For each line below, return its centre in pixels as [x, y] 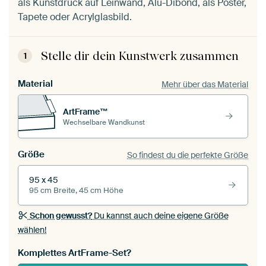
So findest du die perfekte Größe [188, 155]
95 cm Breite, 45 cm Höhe [76, 191]
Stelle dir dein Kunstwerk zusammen [140, 56]
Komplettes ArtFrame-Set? [75, 253]
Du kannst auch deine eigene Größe [160, 216]
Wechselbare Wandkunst [104, 122]
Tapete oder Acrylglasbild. [75, 17]
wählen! [32, 230]
